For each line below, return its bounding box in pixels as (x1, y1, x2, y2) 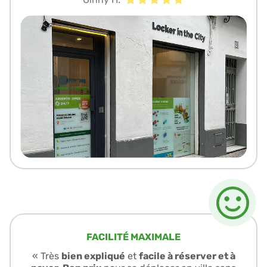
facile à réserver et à (138, 250, 235, 262)
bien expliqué (61, 250, 125, 262)
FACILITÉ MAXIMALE (86, 231, 181, 243)
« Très (32, 250, 61, 262)
